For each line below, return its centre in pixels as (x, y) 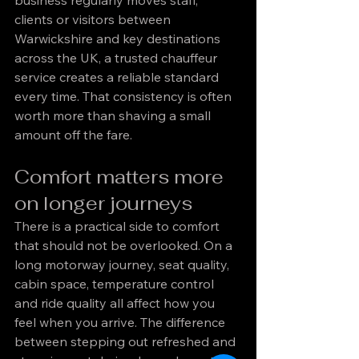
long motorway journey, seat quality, (123, 264)
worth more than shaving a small (114, 115)
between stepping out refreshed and (127, 341)
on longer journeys (103, 203)
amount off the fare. (73, 135)
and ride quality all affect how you (116, 303)
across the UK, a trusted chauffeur (117, 58)
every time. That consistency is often (125, 96)
